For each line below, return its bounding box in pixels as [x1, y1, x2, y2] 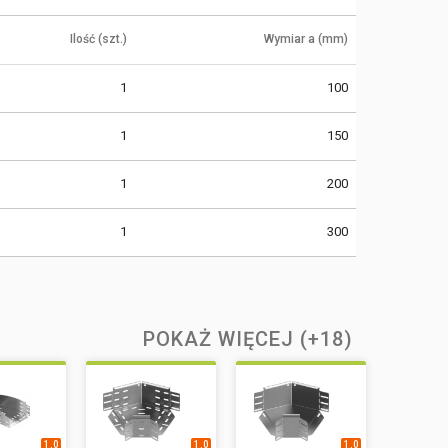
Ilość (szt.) [70, 31, 127, 46]
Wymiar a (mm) [264, 31, 348, 46]
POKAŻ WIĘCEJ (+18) [143, 326, 353, 351]
